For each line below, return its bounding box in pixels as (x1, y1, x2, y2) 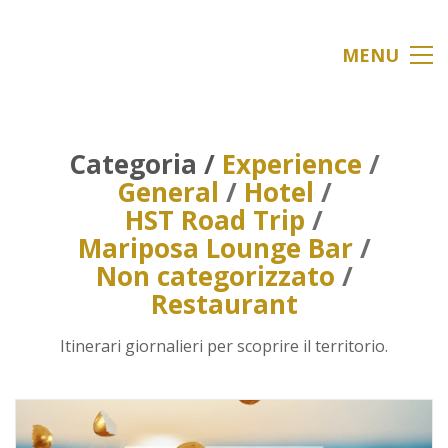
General (116, 174, 219, 210)
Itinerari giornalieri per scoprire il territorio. (60, 335, 388, 357)
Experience (221, 146, 362, 182)
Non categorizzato (95, 258, 335, 294)
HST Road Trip (125, 202, 305, 238)
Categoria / (68, 146, 222, 182)
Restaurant (150, 286, 298, 322)
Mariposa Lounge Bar (77, 230, 353, 266)
